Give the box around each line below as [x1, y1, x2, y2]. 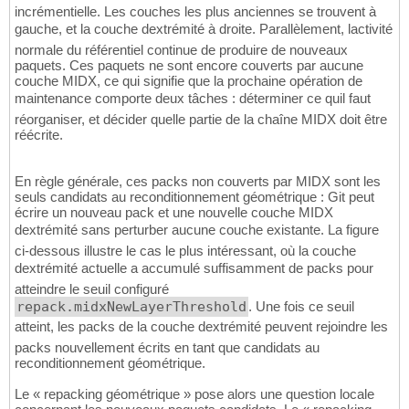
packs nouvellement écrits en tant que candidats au [15, 340, 320, 356]
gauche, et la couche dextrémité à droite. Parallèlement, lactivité [15, 21, 393, 37]
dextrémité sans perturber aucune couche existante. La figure [15, 222, 379, 238]
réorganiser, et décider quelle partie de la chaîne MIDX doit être [15, 111, 387, 128]
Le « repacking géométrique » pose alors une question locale [15, 386, 374, 403]
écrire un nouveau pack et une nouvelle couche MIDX [15, 204, 333, 221]
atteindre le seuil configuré [15, 281, 169, 298]
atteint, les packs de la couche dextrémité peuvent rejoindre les [15, 319, 388, 335]
